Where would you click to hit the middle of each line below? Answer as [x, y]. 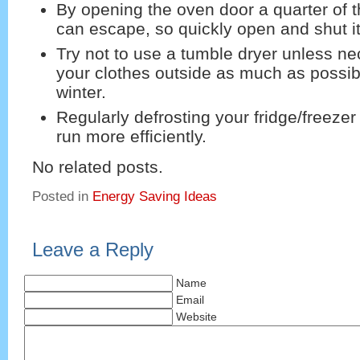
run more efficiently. [131, 136]
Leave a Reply [93, 250]
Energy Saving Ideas [155, 196]
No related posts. [98, 167]
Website [196, 316]
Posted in [62, 196]
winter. [81, 92]
